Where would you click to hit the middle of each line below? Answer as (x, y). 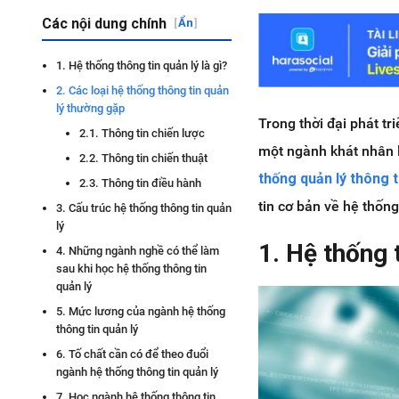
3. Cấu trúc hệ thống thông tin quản (144, 208)
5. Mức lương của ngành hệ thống (141, 311)
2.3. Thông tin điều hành (140, 183)
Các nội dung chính (104, 24)
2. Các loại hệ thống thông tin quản (142, 90)
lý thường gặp (90, 108)
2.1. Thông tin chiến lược (142, 133)
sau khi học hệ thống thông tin (131, 269)
